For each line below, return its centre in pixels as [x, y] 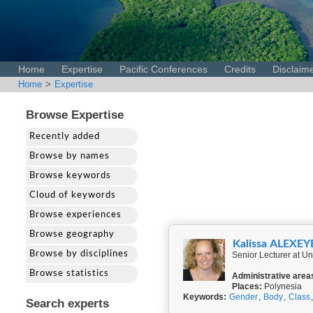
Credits [240, 69]
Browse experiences [75, 215]
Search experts [67, 304]
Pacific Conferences [163, 69]
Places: [247, 286]
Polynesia [282, 286]
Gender [243, 297]
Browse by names [70, 156]
